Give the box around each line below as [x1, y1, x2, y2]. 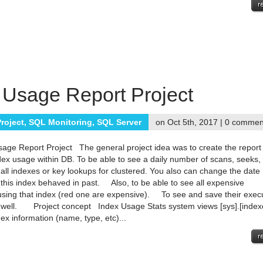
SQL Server [97, 117, 141, 127]
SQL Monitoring [29, 117, 92, 127]
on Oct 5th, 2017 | [156, 117, 225, 127]
